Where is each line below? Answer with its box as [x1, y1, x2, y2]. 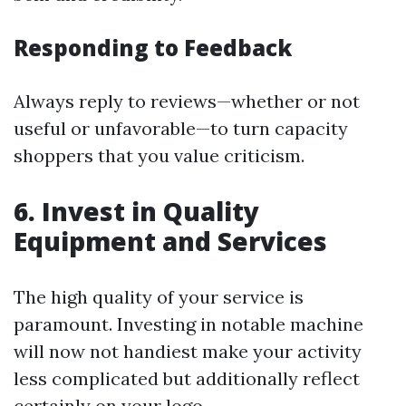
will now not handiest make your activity [14, 340, 362, 362]
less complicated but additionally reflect [14, 367, 360, 390]
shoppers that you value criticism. [14, 144, 304, 167]
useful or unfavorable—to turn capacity [14, 117, 348, 140]
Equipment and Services [14, 224, 327, 258]
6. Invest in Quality [14, 194, 259, 228]
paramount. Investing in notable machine [14, 313, 363, 335]
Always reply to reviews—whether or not [14, 90, 360, 112]
